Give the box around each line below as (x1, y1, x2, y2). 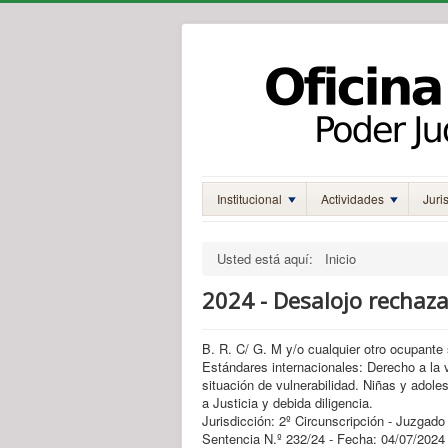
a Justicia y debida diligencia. (202, 393, 373, 412)
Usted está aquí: (217, 249, 321, 268)
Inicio (325, 249, 356, 268)
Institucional (217, 190, 282, 207)
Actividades (321, 190, 384, 207)
